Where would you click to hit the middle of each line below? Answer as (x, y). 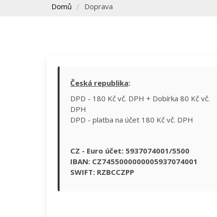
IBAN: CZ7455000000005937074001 (134, 162)
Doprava (99, 6)
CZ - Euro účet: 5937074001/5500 (130, 151)
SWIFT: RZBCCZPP (102, 172)
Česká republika (99, 83)
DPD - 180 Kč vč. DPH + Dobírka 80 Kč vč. (140, 99)
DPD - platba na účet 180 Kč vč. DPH (132, 120)
